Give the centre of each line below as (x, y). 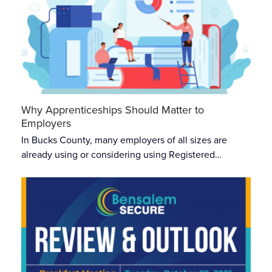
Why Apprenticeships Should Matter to (112, 110)
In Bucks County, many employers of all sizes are (124, 140)
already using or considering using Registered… (121, 154)
